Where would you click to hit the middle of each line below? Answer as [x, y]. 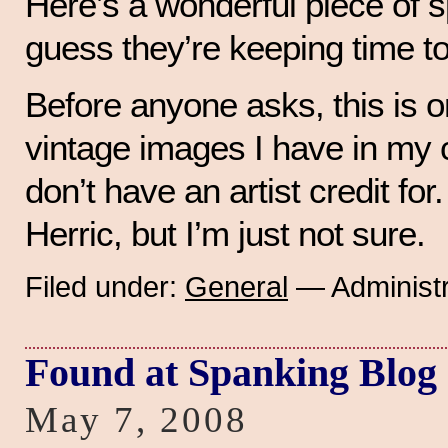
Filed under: [105, 286]
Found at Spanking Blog [231, 372]
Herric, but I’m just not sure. [225, 234]
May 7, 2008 [137, 419]
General [236, 286]
